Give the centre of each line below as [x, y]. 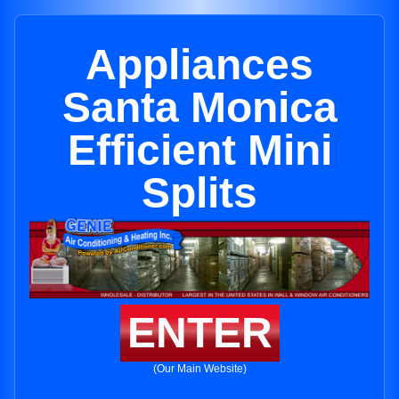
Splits [199, 193]
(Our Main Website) [199, 369]
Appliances [199, 65]
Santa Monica [199, 107]
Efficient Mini [199, 150]
